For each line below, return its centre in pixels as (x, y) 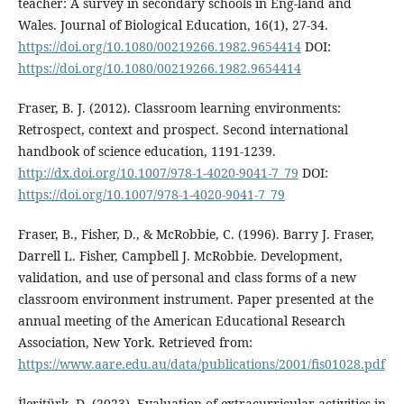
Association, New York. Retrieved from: (135, 343)
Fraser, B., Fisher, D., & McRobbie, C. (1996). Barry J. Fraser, (196, 234)
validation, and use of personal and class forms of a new (187, 278)
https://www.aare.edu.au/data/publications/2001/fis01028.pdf (201, 364)
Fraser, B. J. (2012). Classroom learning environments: (179, 108)
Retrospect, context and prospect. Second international (183, 130)
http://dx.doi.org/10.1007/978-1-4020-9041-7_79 (158, 173)
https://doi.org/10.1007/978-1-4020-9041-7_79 (151, 195)
